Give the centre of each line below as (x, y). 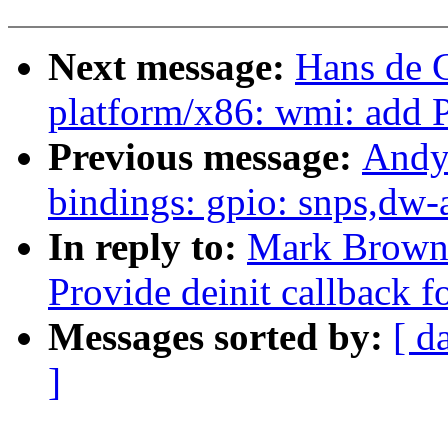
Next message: (171, 67)
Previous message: (205, 157)
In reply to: (147, 247)
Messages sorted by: (220, 337)
